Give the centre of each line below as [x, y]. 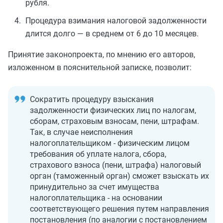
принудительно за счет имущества [95, 187]
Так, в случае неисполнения [81, 132]
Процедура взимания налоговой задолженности [116, 21]
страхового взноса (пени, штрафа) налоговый [115, 165]
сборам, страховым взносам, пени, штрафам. [114, 121]
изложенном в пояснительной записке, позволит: [100, 67]
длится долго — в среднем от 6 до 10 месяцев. [112, 34]
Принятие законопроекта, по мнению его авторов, [102, 55]
